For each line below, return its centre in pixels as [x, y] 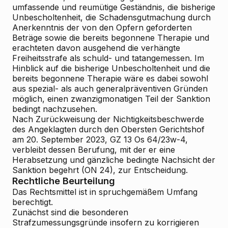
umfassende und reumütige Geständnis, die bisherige [114, 7]
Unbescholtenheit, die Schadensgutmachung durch [111, 17]
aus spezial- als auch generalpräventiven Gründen [110, 89]
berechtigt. [33, 202]
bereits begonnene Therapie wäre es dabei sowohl [110, 78]
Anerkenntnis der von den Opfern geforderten [102, 27]
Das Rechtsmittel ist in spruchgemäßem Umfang [105, 192]
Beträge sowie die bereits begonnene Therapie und [111, 38]
